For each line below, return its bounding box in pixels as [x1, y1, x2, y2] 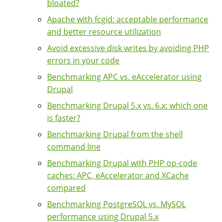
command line [47, 141, 101, 152]
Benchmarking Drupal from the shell [47, 128, 183, 140]
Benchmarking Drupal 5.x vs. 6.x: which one [47, 100, 208, 111]
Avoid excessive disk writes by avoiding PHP [47, 42, 209, 54]
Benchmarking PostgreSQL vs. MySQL [47, 198, 186, 210]
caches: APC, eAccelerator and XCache [47, 169, 189, 181]
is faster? [47, 112, 80, 123]
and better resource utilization [47, 26, 161, 37]
